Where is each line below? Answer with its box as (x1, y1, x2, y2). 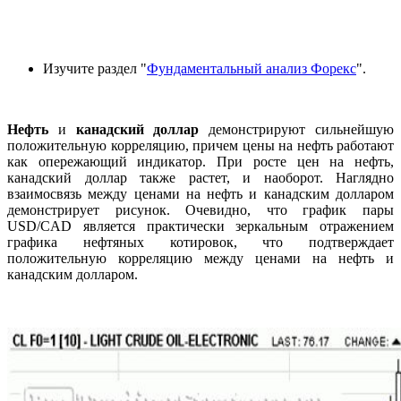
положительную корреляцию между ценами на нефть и (7, 250, 394, 266)
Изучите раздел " (43, 60, 147, 76)
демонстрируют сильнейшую (199, 121, 395, 137)
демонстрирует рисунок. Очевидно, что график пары (7, 201, 394, 218)
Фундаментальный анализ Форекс (147, 60, 356, 76)
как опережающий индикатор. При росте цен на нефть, (7, 153, 394, 169)
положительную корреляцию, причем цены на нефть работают (7, 137, 394, 153)
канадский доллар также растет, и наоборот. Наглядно (7, 169, 394, 185)
